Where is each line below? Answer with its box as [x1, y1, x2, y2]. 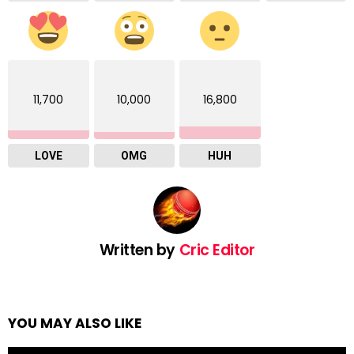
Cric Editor [179, 239, 255, 261]
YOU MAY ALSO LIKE [8, 313, 141, 333]
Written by [99, 239, 179, 261]
